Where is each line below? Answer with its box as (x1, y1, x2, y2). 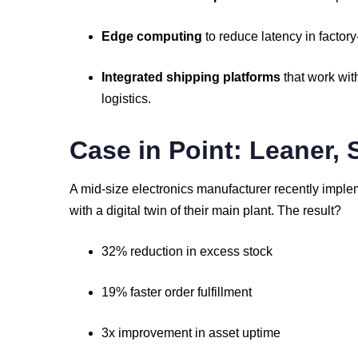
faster (130, 285, 165, 299)
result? (303, 204, 341, 217)
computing (137, 30, 202, 43)
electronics (132, 182, 197, 196)
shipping (166, 70, 223, 84)
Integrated (101, 70, 166, 84)
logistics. (101, 92, 151, 105)
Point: (169, 136, 249, 165)
